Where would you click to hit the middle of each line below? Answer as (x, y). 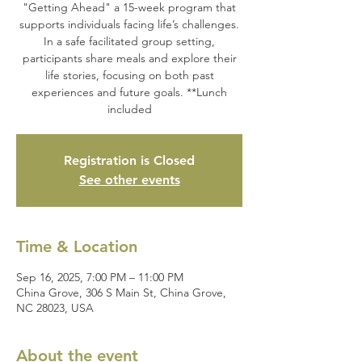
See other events (129, 179)
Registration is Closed (129, 160)
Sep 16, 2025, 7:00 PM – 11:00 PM (100, 277)
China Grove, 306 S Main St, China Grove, (121, 292)
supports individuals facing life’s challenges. (129, 24)
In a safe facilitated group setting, (129, 41)
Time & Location (77, 246)
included (129, 109)
